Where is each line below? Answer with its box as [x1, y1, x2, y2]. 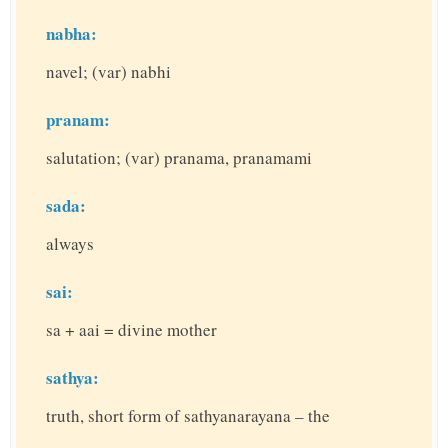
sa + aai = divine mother [46, 318, 217, 342]
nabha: [46, 21, 97, 47]
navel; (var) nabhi [46, 60, 171, 84]
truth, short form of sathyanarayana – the [46, 404, 330, 428]
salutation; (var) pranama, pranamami [46, 146, 312, 170]
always [46, 232, 94, 256]
